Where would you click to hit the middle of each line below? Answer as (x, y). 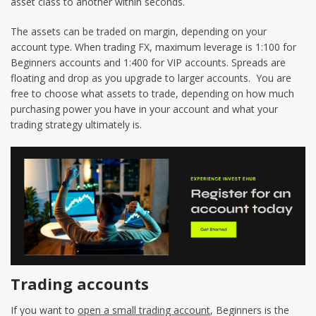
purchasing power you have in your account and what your (144, 109)
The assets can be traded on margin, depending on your (139, 32)
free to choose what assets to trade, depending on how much (152, 94)
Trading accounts (80, 284)
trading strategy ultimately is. (76, 125)
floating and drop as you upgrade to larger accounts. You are (151, 78)
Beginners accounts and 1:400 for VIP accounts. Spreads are (148, 63)
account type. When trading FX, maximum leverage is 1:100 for (153, 47)
